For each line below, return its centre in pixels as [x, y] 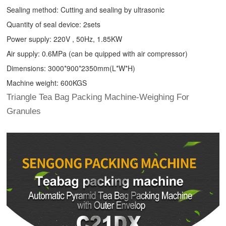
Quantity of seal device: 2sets [54, 24]
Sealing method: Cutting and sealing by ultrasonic [86, 10]
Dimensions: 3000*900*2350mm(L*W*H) [71, 68]
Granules [24, 111]
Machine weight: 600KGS [47, 83]
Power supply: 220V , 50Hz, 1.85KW [65, 39]
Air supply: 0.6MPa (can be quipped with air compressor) [97, 54]
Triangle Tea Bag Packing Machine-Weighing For [98, 97]
